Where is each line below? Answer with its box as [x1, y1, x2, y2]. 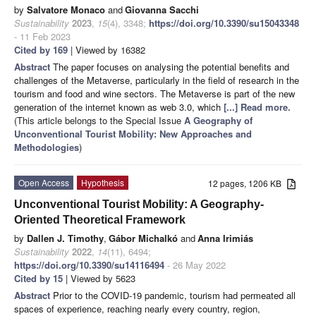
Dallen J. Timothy [27, 231, 104, 245]
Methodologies [14, 140, 79, 154]
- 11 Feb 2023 [14, 29, 71, 43]
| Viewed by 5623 [63, 271, 135, 285]
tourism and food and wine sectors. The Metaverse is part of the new [14, 86, 295, 100]
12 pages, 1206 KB [208, 176, 288, 189]
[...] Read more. [224, 99, 291, 114]
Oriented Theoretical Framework [14, 213, 186, 226]
